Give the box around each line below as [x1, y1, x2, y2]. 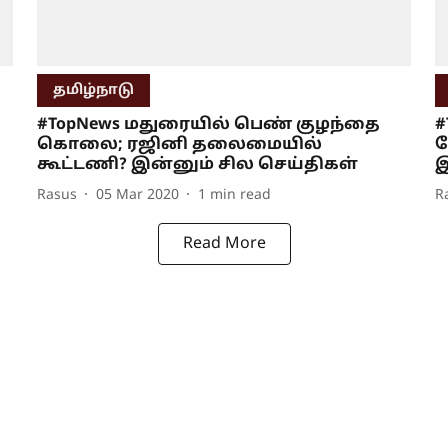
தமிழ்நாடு [52, 82, 134, 100]
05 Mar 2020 [95, 186, 179, 204]
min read [209, 186, 271, 204]
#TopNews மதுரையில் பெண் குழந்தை [36, 115, 380, 136]
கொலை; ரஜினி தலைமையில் [36, 135, 322, 156]
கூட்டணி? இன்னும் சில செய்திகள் [36, 155, 358, 176]
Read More [182, 234, 266, 255]
